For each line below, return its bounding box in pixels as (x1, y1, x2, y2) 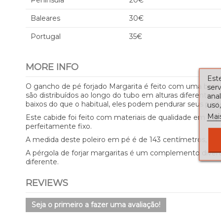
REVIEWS (26, 178, 68, 188)
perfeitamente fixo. (26, 122, 92, 131)
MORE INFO (26, 62, 78, 73)
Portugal (31, 32, 61, 41)
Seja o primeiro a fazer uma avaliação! (32, 200, 160, 209)
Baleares (31, 14, 60, 23)
